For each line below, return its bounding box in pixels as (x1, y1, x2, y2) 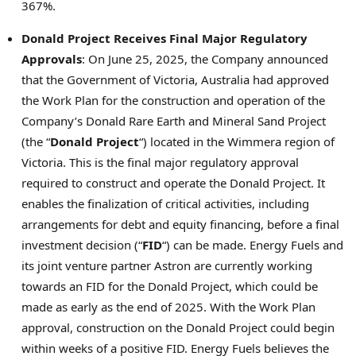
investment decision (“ (21, 237, 142, 253)
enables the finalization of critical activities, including (21, 195, 309, 212)
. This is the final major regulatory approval (63, 154, 299, 171)
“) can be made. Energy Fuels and (162, 237, 343, 253)
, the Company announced (184, 51, 328, 68)
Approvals (21, 51, 82, 68)
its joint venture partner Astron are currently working (21, 257, 312, 274)
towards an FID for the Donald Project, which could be (21, 278, 318, 295)
